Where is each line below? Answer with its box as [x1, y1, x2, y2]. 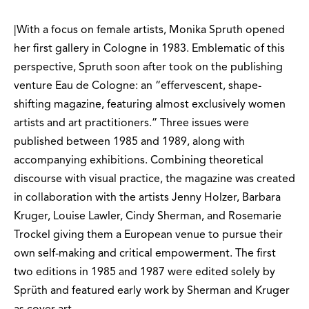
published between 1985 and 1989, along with [14, 137, 245, 148]
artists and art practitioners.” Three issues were [14, 118, 249, 130]
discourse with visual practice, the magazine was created [14, 174, 295, 186]
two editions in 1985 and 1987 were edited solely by [14, 267, 275, 279]
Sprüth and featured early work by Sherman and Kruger [14, 286, 290, 297]
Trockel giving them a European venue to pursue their [14, 230, 283, 241]
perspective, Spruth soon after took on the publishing [14, 62, 283, 74]
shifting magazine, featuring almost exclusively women [14, 99, 286, 111]
